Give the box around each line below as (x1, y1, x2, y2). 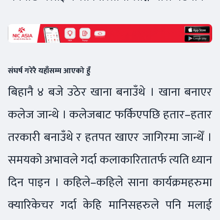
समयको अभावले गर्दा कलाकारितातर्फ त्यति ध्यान (8, 149, 212, 170)
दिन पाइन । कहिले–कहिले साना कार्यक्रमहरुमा (8, 172, 212, 192)
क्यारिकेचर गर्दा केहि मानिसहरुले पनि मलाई (8, 194, 212, 215)
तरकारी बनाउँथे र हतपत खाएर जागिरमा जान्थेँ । (8, 127, 212, 147)
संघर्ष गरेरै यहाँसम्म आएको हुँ (8, 64, 92, 78)
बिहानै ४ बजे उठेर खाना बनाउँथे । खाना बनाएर (8, 82, 212, 102)
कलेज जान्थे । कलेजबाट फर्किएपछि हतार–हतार (8, 104, 212, 125)
